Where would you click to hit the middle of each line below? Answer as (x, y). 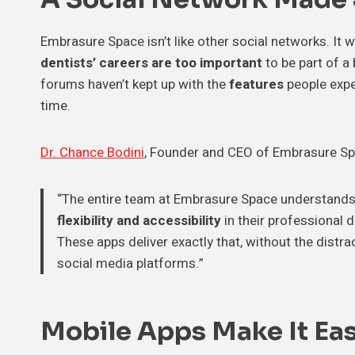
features (256, 85)
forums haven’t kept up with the (135, 85)
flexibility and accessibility (139, 221)
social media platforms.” (130, 264)
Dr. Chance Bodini (92, 153)
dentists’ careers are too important (151, 63)
